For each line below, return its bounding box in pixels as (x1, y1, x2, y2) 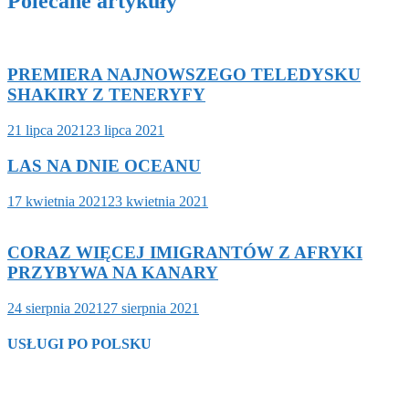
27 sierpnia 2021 (103, 299, 199, 316)
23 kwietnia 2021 (108, 193, 208, 209)
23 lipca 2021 (86, 122, 164, 139)
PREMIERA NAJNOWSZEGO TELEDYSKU (7, 65, 361, 85)
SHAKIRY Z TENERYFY (7, 85, 205, 105)
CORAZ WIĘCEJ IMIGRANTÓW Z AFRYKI (7, 243, 362, 263)
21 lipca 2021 (7, 122, 86, 139)
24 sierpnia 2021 (7, 299, 103, 316)
